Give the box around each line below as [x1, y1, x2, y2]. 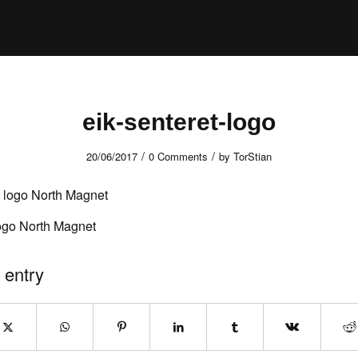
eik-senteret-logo [82, 109, 276, 135]
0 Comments [149, 149, 208, 164]
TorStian [233, 149, 272, 164]
